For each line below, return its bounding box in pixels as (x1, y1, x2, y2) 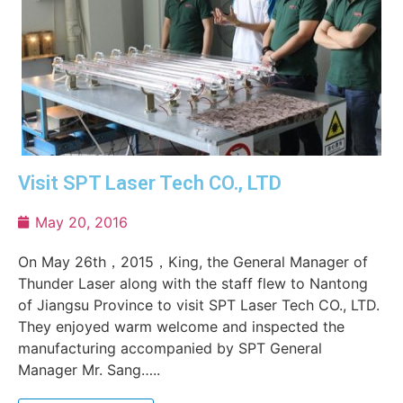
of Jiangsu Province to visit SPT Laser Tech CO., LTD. (18, 296, 380, 314)
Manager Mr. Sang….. (18, 361, 160, 379)
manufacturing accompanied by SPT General (18, 339, 322, 357)
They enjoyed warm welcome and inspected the (18, 318, 345, 336)
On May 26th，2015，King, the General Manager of (18, 253, 368, 271)
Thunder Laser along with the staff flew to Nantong (18, 274, 368, 292)
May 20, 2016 (35, 213, 128, 231)
